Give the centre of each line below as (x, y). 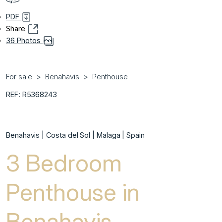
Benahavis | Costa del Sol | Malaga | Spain (75, 135)
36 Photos (24, 41)
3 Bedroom (64, 163)
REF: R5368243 (32, 95)
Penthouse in (73, 192)
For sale (19, 77)
